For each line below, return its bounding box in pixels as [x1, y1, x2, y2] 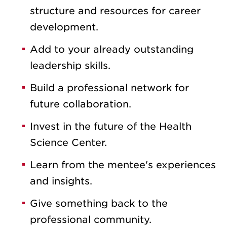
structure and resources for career [30, 5, 201, 17]
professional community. [30, 214, 152, 226]
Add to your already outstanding [30, 44, 194, 56]
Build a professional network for [30, 82, 189, 94]
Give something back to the [30, 198, 168, 210]
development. [30, 21, 98, 33]
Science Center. [30, 137, 107, 149]
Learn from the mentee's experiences [30, 159, 216, 171]
